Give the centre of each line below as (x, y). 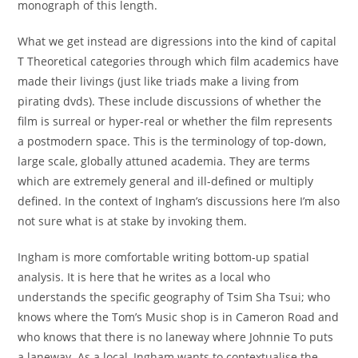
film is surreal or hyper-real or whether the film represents (175, 121)
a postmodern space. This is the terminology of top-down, (172, 141)
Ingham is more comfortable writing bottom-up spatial (164, 257)
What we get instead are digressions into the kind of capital (177, 41)
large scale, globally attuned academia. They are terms (164, 161)
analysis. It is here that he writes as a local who (144, 277)
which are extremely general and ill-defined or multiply (166, 181)
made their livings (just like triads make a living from (159, 81)
